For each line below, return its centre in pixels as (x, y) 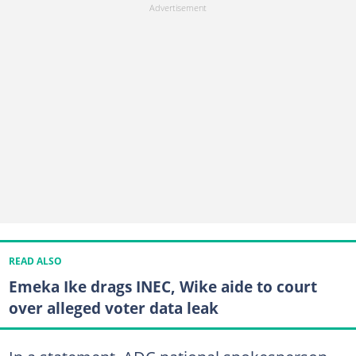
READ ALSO (35, 261)
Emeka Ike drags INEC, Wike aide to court (163, 287)
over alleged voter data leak (113, 308)
